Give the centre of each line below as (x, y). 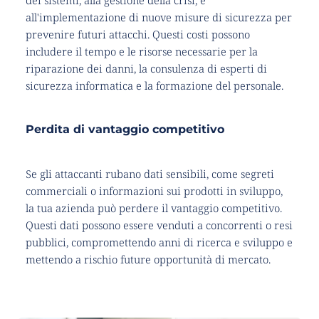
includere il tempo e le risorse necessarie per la (141, 52)
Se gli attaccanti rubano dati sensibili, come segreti (150, 174)
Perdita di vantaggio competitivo (125, 130)
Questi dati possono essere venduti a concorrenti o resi (159, 225)
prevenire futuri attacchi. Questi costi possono (137, 35)
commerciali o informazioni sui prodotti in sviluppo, (154, 191)
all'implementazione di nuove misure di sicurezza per (158, 17)
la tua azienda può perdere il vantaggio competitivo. (153, 208)
